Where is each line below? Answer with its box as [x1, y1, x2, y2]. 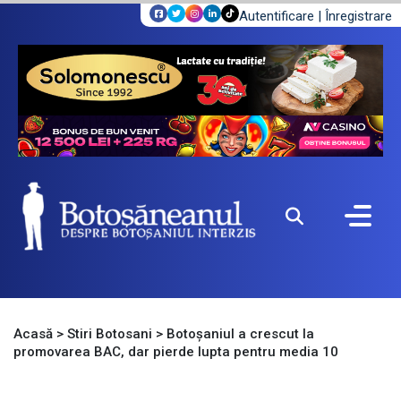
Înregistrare [325, 7, 392, 24]
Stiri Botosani [67, 326, 152, 343]
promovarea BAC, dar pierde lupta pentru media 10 [13, 344, 338, 361]
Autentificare [239, 7, 314, 24]
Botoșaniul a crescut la [166, 326, 314, 343]
